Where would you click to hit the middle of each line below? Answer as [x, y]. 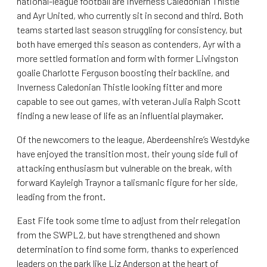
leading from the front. [61, 197]
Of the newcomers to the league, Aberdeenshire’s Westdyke [133, 139]
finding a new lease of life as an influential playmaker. [120, 116]
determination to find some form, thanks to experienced [128, 249]
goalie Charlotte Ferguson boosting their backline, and [123, 73]
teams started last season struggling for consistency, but [130, 30]
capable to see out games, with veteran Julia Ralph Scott [129, 101]
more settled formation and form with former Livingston [128, 58]
